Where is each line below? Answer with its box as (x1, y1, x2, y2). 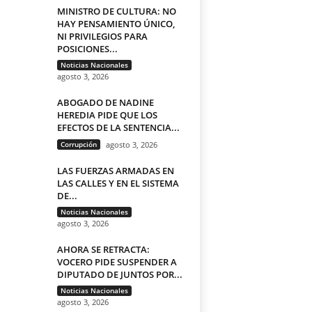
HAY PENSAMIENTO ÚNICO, (56, 17, 175, 31)
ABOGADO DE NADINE (56, 96, 154, 109)
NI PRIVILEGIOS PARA (56, 30, 148, 43)
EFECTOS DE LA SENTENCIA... (56, 121, 180, 134)
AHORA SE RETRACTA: (56, 243, 150, 256)
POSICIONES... (56, 42, 118, 56)
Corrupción (60, 139, 97, 150)
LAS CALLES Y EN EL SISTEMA (56, 177, 179, 190)
